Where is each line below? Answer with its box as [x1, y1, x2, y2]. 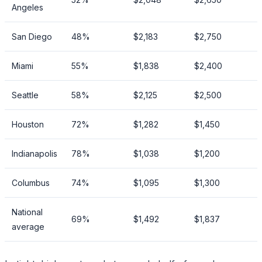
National [12, 206, 43, 217]
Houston [12, 119, 44, 129]
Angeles [12, 2, 43, 12]
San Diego [12, 31, 52, 42]
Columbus [12, 177, 50, 188]
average [12, 221, 44, 232]
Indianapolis [12, 148, 57, 158]
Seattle [12, 89, 39, 100]
